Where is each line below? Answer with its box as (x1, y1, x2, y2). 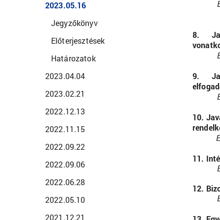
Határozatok (51, 53, 96, 63)
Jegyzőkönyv (51, 18, 98, 28)
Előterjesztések (51, 35, 105, 46)
